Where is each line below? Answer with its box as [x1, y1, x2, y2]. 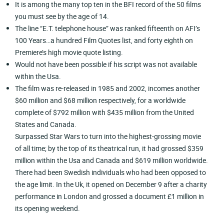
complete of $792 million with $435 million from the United [15, 107, 194, 117]
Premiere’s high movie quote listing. [15, 47, 123, 57]
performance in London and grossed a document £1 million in [15, 191, 204, 201]
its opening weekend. [15, 203, 80, 213]
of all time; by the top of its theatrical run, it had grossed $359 [15, 143, 204, 153]
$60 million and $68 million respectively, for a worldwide [15, 95, 186, 105]
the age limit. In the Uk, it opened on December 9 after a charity [15, 179, 207, 189]
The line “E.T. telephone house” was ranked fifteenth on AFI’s [15, 23, 200, 33]
